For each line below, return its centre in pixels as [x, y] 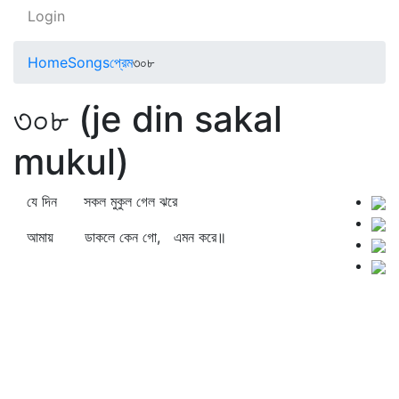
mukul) [71, 162]
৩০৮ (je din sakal [148, 119]
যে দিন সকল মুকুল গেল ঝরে [102, 201]
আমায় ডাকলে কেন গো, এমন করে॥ [126, 237]
